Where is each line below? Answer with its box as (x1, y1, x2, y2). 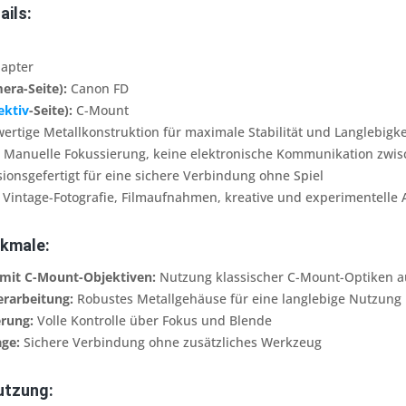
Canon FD (67, 80, 129, 97)
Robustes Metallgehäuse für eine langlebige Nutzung (73, 290, 401, 307)
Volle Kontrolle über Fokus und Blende (34, 312, 272, 329)
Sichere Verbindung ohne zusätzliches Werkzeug (20, 333, 322, 351)
